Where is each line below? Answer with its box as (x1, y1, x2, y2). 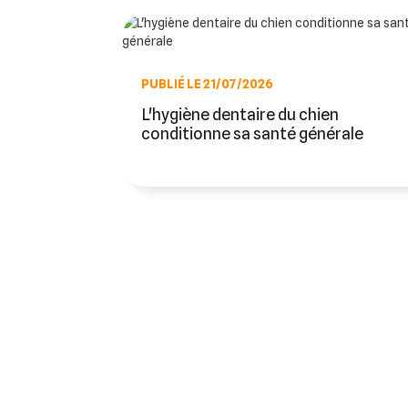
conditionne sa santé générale (141, 124, 364, 144)
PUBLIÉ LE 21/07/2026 (141, 76, 274, 92)
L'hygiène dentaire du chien (141, 105, 340, 125)
